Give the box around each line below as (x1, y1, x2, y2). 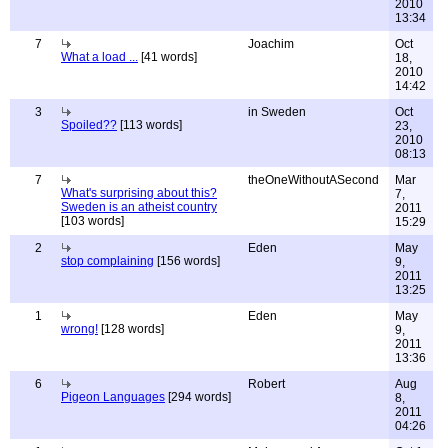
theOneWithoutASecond (248, 173, 379, 187)
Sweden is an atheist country (61, 200, 217, 214)
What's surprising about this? (61, 186, 217, 200)
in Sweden (248, 105, 306, 119)
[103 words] (61, 214, 124, 228)
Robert (248, 377, 285, 391)
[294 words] (165, 390, 231, 404)
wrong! (61, 322, 98, 336)
